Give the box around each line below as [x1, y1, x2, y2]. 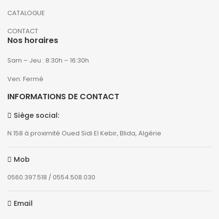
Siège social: [12, 110, 59, 120]
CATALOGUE [7, 8, 45, 18]
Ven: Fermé [7, 74, 44, 84]
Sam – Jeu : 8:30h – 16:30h [7, 55, 89, 65]
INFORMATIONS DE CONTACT [7, 90, 119, 102]
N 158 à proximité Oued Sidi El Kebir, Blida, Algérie [7, 128, 161, 138]
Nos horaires [7, 34, 58, 46]
